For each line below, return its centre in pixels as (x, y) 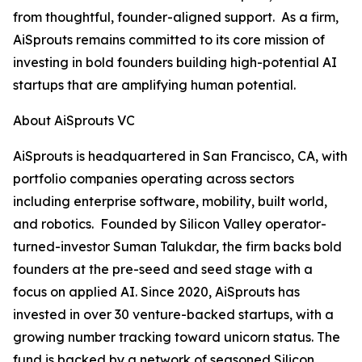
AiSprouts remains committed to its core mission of (169, 40)
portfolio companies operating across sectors (154, 179)
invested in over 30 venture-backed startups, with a (173, 314)
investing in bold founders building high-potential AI (175, 62)
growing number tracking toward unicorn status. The (177, 337)
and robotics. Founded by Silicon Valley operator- (170, 224)
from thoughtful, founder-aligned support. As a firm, (176, 17)
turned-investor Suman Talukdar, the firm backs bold (177, 246)
